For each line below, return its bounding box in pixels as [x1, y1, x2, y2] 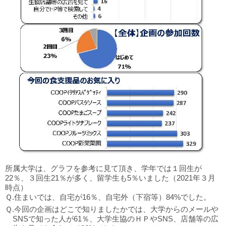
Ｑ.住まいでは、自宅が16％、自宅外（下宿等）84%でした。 [5, 193, 211, 202]
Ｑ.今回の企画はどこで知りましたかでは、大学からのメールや [5, 205, 218, 214]
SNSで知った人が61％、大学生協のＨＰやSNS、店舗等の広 [13, 214, 218, 223]
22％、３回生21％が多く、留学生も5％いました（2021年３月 [5, 174, 215, 183]
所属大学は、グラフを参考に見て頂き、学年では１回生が [5, 164, 202, 173]
